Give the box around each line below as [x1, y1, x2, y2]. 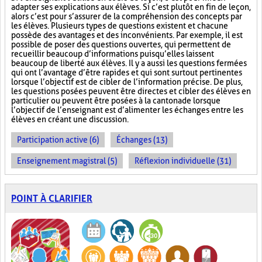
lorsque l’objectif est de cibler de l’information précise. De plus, [11, 77, 243, 87]
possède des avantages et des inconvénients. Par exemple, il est [11, 30, 243, 40]
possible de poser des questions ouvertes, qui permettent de [11, 40, 231, 49]
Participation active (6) [17, 135, 99, 144]
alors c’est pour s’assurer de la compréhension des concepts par [11, 12, 242, 21]
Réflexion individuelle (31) [135, 156, 231, 166]
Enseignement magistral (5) [17, 156, 117, 166]
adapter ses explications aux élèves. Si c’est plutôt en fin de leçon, [11, 2, 251, 12]
